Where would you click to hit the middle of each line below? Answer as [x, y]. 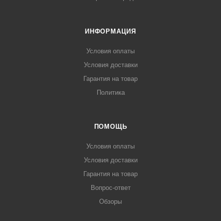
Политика [110, 92]
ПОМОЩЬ [110, 127]
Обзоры [110, 202]
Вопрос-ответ [110, 188]
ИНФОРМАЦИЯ [110, 31]
